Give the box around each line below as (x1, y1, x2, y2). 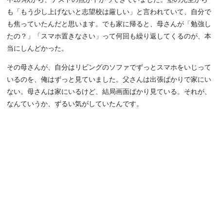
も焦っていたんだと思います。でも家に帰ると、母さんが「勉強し (7, 20, 211, 28)
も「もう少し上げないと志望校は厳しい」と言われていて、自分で (7, 8, 211, 16)
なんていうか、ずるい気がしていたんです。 (7, 100, 143, 108)
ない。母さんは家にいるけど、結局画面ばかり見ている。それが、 (7, 88, 211, 96)
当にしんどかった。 (7, 45, 68, 53)
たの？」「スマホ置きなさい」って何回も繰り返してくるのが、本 (7, 33, 211, 40)
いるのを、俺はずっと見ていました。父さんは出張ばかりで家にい (7, 76, 211, 84)
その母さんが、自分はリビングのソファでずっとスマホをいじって (7, 64, 211, 72)
